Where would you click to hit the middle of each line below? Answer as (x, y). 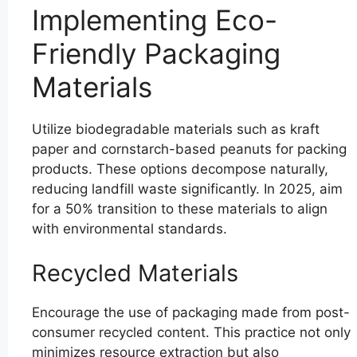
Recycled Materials (135, 273)
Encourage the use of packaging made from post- (191, 312)
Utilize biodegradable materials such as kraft (176, 129)
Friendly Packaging (156, 54)
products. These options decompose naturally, (180, 169)
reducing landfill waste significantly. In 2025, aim (187, 189)
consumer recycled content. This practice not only (191, 332)
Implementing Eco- (155, 20)
